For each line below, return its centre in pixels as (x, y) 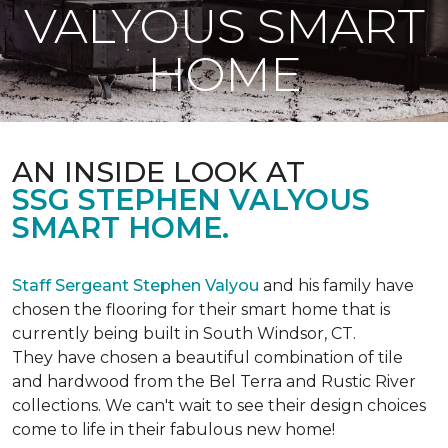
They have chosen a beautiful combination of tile (207, 357)
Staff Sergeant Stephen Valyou (135, 285)
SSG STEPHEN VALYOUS (191, 199)
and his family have (336, 285)
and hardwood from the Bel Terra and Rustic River (214, 381)
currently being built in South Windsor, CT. (184, 333)
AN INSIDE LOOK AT (158, 171)
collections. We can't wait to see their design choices (219, 405)
